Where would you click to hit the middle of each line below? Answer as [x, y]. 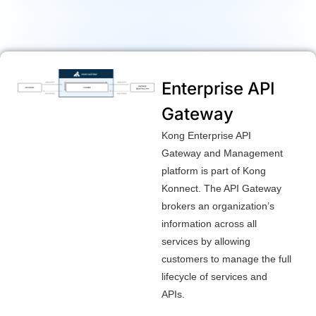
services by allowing [206, 241]
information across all [209, 223]
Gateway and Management [222, 153]
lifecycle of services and [214, 276]
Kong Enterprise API [206, 135]
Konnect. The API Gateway [221, 188]
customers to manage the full [226, 259]
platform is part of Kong [213, 170]
